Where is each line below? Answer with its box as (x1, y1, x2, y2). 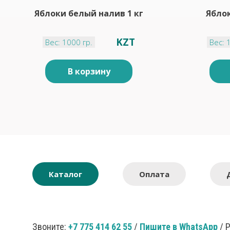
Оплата (139, 169, 169, 179)
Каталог (49, 169, 82, 179)
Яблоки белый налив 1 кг (34, 8, 143, 19)
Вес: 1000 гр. (45, 37, 93, 47)
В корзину (67, 66, 110, 77)
